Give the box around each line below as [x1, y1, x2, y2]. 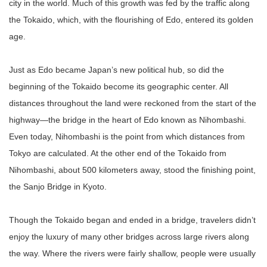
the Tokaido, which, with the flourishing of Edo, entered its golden [9, 15, 253, 24]
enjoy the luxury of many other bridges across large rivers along [9, 232, 249, 241]
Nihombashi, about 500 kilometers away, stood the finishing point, [9, 165, 256, 175]
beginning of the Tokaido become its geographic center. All [9, 82, 228, 91]
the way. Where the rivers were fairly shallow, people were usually [9, 249, 256, 258]
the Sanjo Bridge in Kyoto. [9, 182, 107, 191]
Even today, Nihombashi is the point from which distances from [9, 132, 245, 141]
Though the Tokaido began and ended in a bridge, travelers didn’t [9, 215, 256, 225]
